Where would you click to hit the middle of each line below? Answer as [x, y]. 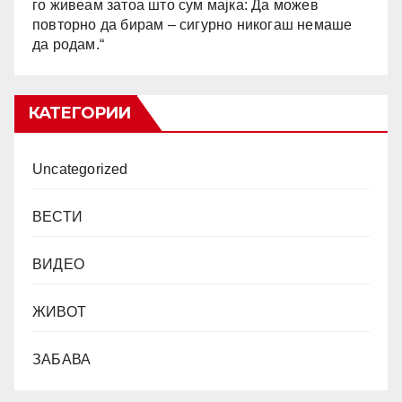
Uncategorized [80, 169]
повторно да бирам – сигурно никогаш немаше [192, 25]
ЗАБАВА [62, 359]
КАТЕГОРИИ [79, 113]
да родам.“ [68, 45]
